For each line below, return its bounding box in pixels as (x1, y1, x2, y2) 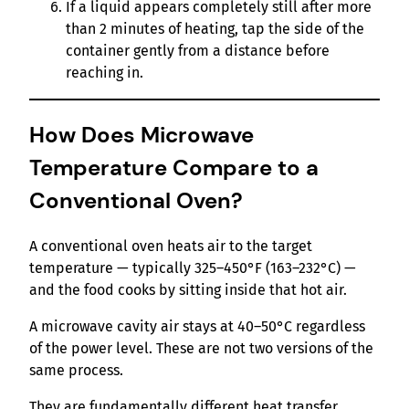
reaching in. (66, 64, 143, 82)
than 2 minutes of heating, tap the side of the (66, 20, 364, 38)
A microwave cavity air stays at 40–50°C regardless (29, 318, 365, 336)
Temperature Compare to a (29, 153, 319, 183)
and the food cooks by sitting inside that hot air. (29, 281, 347, 299)
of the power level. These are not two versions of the (29, 340, 373, 358)
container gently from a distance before (66, 42, 330, 60)
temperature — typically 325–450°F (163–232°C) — (29, 259, 356, 278)
